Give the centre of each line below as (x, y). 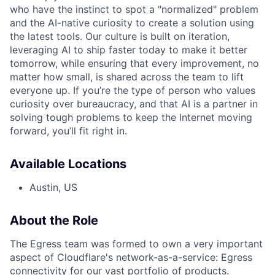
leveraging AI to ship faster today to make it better (129, 50)
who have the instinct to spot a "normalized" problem (134, 9)
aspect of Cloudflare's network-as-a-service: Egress (131, 257)
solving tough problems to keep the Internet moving (131, 117)
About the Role (54, 220)
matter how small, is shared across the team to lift (127, 77)
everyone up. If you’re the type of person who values (133, 90)
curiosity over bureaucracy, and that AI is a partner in (134, 104)
